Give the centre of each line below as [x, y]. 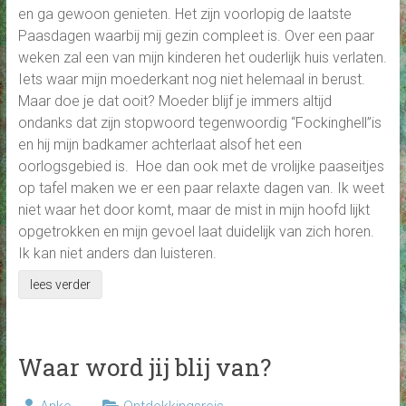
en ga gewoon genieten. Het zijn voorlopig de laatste [184, 14]
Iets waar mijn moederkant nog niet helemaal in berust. [191, 80]
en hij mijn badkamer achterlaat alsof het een [159, 145]
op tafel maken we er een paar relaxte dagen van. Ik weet [201, 188]
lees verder [60, 285]
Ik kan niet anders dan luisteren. [117, 254]
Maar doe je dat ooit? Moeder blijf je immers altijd [174, 101]
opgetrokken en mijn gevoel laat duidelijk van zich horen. [196, 232]
